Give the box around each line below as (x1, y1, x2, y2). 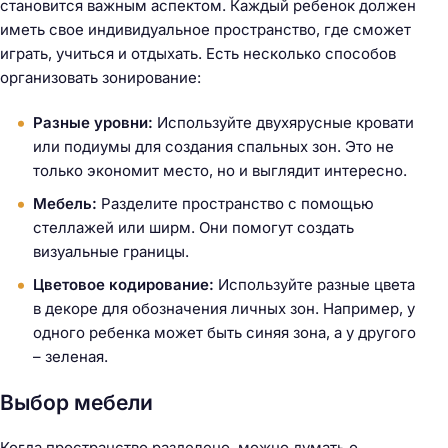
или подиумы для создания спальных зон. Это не (33, 136, 394, 156)
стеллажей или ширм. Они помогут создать (33, 217, 354, 237)
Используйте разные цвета (214, 274, 415, 294)
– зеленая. (33, 346, 108, 366)
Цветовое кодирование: (33, 274, 214, 294)
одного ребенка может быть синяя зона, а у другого (33, 322, 416, 342)
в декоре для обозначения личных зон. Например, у (33, 298, 415, 318)
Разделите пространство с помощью (97, 193, 374, 213)
